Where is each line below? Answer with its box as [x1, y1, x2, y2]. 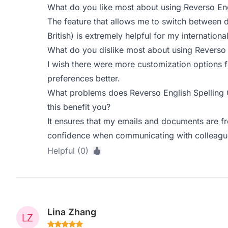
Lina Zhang [47, 207, 96, 217]
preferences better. [47, 73, 120, 83]
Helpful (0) [47, 146, 89, 156]
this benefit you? [47, 102, 110, 112]
